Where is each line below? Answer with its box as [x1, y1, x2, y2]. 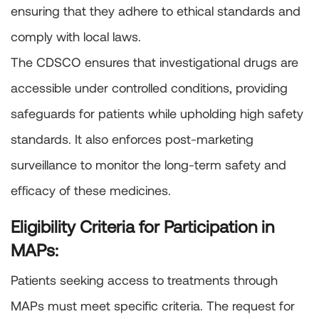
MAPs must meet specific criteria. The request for [11, 298, 295, 314]
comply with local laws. [11, 28, 141, 45]
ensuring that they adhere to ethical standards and [11, 3, 300, 19]
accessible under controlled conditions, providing [11, 80, 288, 96]
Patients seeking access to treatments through [11, 272, 278, 288]
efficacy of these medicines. [11, 182, 171, 199]
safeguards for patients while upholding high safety [11, 105, 303, 122]
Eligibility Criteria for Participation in [11, 216, 274, 237]
